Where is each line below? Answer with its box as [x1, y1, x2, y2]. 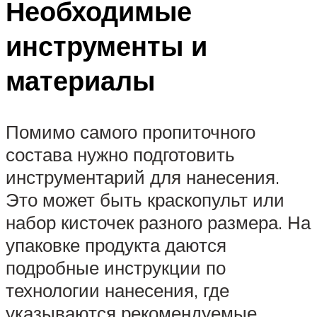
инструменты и [6, 28, 207, 64]
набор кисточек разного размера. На [6, 211, 311, 234]
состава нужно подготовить [6, 143, 235, 166]
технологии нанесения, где [6, 279, 229, 302]
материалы [6, 63, 155, 98]
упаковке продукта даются [6, 234, 226, 257]
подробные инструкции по [6, 256, 226, 279]
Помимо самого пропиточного [6, 120, 255, 144]
